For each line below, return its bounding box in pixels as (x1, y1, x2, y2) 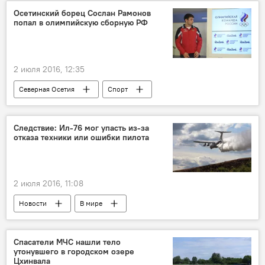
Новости (19, 198, 47, 208)
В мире (80, 198, 102, 208)
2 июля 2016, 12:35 (14, 63, 85, 75)
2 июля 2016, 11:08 (14, 177, 83, 189)
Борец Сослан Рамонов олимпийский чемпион (19, 102, 172, 111)
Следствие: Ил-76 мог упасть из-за (14, 122, 149, 133)
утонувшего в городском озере (14, 245, 134, 257)
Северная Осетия (19, 84, 75, 93)
